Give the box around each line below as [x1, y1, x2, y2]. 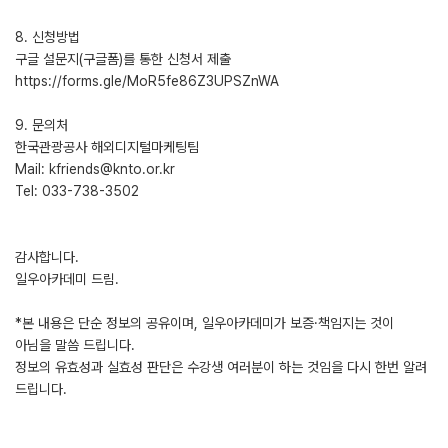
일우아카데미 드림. [15, 271, 119, 287]
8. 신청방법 [15, 29, 80, 45]
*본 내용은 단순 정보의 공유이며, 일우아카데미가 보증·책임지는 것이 [15, 315, 394, 331]
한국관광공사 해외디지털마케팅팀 [15, 139, 199, 155]
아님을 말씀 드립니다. [15, 337, 135, 353]
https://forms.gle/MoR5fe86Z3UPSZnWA [15, 73, 279, 89]
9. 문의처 [15, 117, 68, 133]
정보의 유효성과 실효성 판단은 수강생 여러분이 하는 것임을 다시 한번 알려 [15, 359, 427, 375]
